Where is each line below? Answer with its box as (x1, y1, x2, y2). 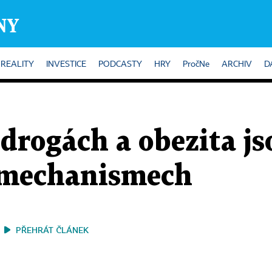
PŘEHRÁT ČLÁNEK (16, 225, 89, 235)
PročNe (183, 60, 209, 69)
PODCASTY (98, 60, 142, 69)
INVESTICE (46, 60, 86, 69)
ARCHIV (222, 60, 252, 69)
